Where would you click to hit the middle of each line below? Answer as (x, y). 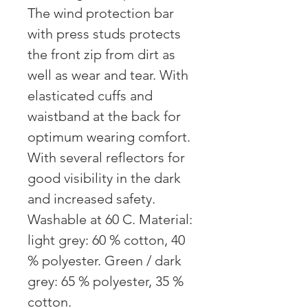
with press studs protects (104, 34)
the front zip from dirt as (101, 55)
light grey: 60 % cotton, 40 (106, 240)
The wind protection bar (101, 13)
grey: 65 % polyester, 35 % (106, 282)
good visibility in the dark (104, 178)
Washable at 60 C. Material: (110, 220)
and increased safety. (91, 199)
